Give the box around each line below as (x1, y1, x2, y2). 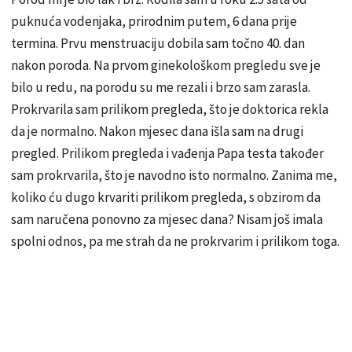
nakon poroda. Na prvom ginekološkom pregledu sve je (11, 56, 321, 74)
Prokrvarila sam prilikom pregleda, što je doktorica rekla (11, 100, 328, 118)
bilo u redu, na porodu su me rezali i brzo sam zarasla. (11, 78, 310, 96)
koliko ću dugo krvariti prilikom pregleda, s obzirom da (11, 188, 321, 206)
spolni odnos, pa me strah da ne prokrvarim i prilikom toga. (11, 232, 339, 250)
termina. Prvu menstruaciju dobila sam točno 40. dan (11, 34, 305, 52)
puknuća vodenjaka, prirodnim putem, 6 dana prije (11, 12, 297, 30)
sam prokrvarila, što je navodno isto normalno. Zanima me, (11, 166, 337, 184)
